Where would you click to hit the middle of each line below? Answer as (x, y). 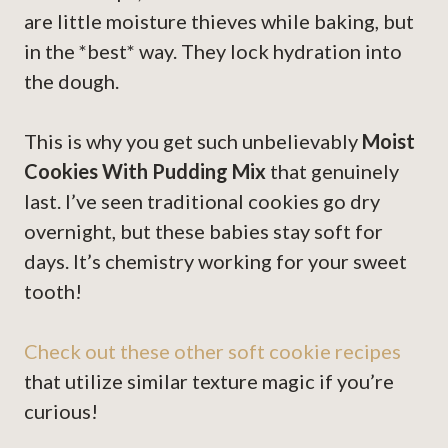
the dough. (71, 81)
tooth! (53, 291)
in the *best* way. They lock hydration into (213, 51)
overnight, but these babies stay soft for (203, 231)
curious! (61, 411)
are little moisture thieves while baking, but (219, 21)
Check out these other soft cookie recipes (212, 351)
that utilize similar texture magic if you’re (209, 381)
